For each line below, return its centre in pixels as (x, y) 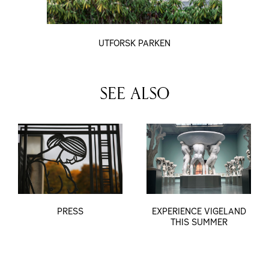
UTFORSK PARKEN (134, 43)
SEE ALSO (134, 93)
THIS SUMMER (199, 222)
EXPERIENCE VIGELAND (199, 211)
